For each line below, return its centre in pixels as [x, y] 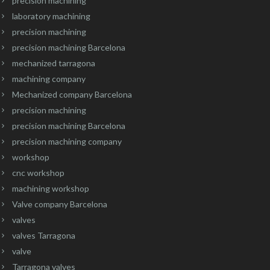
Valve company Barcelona [59, 204]
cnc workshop [38, 172]
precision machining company [67, 141]
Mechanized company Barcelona [72, 94]
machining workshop [50, 188]
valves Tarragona [43, 235]
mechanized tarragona [53, 63]
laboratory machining [51, 16]
